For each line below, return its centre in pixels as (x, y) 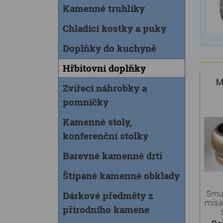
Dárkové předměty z (108, 195)
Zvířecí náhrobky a (105, 88)
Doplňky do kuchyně (110, 48)
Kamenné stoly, (97, 122)
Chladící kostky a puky (114, 28)
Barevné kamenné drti (112, 156)
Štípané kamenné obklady (121, 175)
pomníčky (86, 102)
